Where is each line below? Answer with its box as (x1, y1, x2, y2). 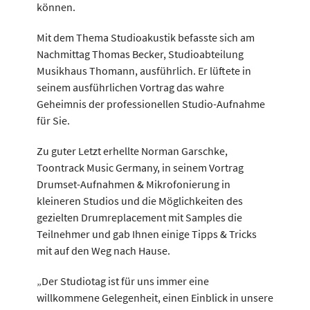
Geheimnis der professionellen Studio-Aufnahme (36, 97, 265, 111)
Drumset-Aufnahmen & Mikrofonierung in (36, 177, 230, 191)
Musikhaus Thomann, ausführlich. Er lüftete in (36, 64, 251, 77)
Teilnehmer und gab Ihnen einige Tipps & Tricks (36, 227, 257, 241)
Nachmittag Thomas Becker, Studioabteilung (36, 47, 244, 61)
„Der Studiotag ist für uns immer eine (36, 274, 209, 288)
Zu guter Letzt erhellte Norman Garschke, (36, 144, 228, 158)
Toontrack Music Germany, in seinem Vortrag (36, 161, 244, 174)
